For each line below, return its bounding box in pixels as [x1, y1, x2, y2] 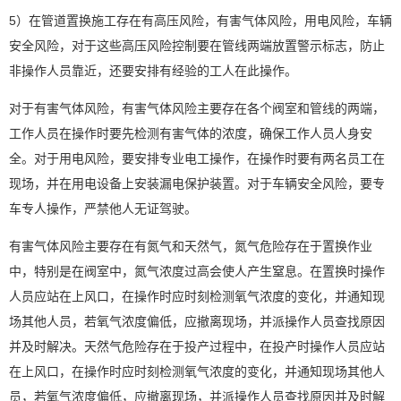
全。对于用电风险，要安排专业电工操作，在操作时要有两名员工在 [9, 150, 385, 166]
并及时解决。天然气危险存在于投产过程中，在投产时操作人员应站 [9, 338, 385, 354]
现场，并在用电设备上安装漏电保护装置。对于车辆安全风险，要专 [9, 175, 385, 191]
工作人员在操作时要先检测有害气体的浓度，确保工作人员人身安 [9, 125, 372, 141]
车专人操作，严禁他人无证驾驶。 [9, 200, 197, 216]
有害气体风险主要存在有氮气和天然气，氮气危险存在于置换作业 [9, 238, 372, 253]
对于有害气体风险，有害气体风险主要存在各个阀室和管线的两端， [9, 100, 385, 115]
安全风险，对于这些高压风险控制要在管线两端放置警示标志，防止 [9, 38, 385, 53]
